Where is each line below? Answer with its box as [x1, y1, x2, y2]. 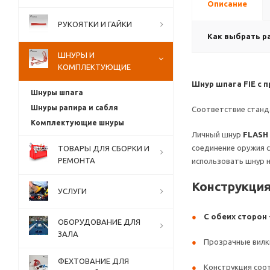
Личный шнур [192, 130, 243, 139]
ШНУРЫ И [58, 51, 95, 59]
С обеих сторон [204, 212, 267, 221]
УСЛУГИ [58, 187, 87, 195]
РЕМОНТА [58, 156, 95, 165]
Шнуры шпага [31, 89, 83, 96]
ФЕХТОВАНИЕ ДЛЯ [58, 257, 129, 265]
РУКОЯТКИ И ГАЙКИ [58, 20, 132, 28]
